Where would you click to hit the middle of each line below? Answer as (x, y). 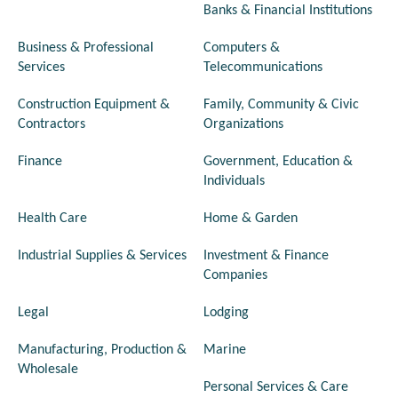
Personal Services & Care (276, 388)
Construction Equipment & (94, 105)
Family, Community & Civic (281, 105)
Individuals (234, 182)
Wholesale (48, 370)
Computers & (242, 48)
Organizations (243, 125)
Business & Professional (86, 48)
